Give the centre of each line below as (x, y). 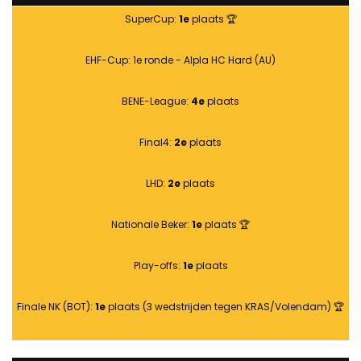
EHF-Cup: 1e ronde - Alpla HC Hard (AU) (180, 60)
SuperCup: (151, 19)
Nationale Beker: (151, 225)
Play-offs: (158, 266)
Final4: (157, 143)
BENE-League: (156, 102)
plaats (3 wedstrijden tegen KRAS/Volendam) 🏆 (225, 307)
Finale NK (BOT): (56, 307)
